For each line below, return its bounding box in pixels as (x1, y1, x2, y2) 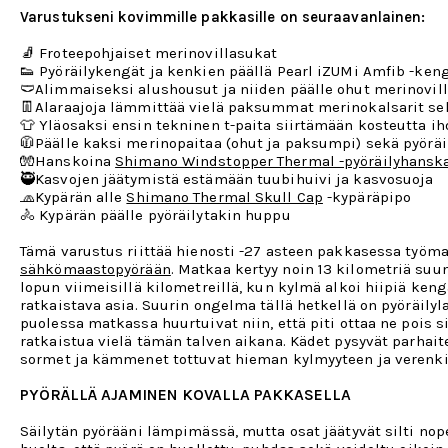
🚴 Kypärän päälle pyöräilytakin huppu (20, 206, 291, 225)
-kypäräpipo (322, 188, 412, 207)
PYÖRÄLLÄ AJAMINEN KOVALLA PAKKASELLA (20, 385, 351, 405)
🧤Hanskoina (20, 152, 116, 171)
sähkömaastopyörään (20, 260, 171, 279)
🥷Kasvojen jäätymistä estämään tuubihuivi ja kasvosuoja (20, 170, 434, 189)
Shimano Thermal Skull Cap (126, 188, 323, 207)
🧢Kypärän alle (20, 188, 127, 207)
